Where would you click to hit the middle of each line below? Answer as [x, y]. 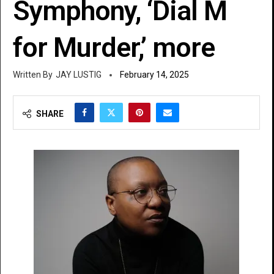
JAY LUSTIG [79, 74]
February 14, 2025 [154, 74]
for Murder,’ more [114, 47]
